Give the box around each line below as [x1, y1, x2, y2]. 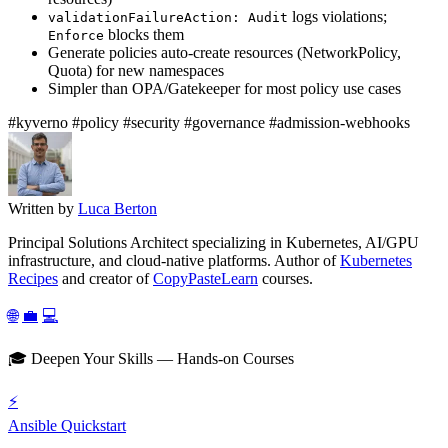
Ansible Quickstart [8, 417, 126, 435]
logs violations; [288, 8, 387, 26]
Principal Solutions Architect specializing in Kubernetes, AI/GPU [8, 234, 419, 252]
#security [123, 114, 184, 132]
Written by [8, 200, 74, 218]
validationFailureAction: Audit [48, 10, 288, 26]
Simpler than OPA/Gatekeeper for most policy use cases [48, 80, 401, 98]
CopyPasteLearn [153, 270, 258, 288]
